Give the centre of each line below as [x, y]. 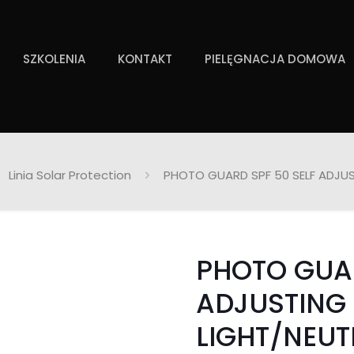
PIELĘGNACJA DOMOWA [275, 59]
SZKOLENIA [54, 59]
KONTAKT [145, 59]
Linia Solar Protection [70, 175]
